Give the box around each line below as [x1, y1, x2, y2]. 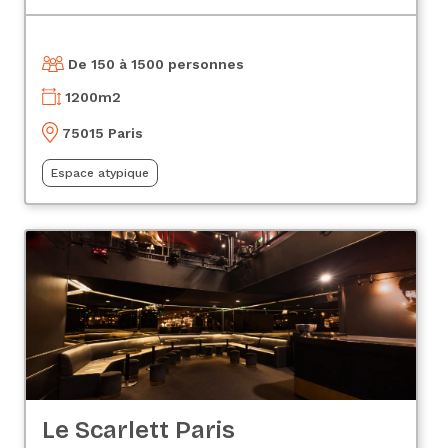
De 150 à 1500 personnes [67, 56, 244, 72]
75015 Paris [61, 124, 143, 141]
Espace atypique [50, 166, 149, 180]
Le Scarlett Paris [41, 416, 235, 444]
